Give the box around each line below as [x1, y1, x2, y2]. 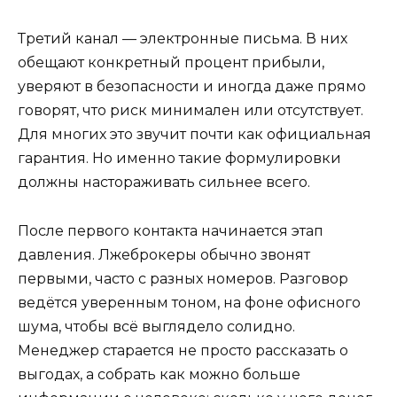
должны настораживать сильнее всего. [18, 174, 310, 191]
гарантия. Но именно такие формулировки [18, 150, 341, 167]
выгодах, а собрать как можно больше [18, 365, 300, 383]
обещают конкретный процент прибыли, [18, 54, 324, 72]
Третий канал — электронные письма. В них [18, 30, 347, 48]
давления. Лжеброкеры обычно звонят [18, 245, 310, 263]
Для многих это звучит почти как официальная [18, 126, 371, 144]
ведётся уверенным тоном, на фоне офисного [18, 293, 361, 311]
